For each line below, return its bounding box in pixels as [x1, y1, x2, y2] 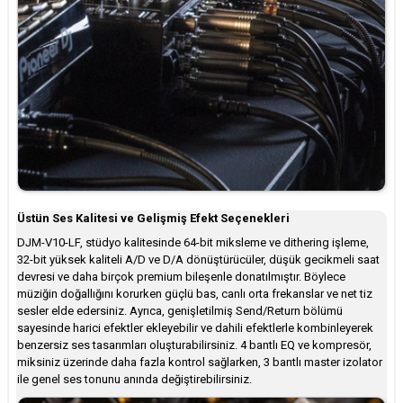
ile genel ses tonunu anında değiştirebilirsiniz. [17, 372, 252, 386]
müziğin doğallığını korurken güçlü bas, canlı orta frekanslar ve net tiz [17, 286, 372, 300]
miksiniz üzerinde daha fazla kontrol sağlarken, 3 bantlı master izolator [17, 354, 382, 369]
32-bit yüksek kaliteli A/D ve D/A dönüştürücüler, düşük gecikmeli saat [17, 252, 380, 266]
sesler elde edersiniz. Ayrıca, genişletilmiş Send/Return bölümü [17, 303, 343, 318]
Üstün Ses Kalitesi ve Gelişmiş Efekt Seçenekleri [17, 210, 290, 225]
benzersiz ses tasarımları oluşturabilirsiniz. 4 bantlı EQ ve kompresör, [17, 337, 372, 352]
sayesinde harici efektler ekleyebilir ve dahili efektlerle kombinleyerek [17, 320, 373, 335]
